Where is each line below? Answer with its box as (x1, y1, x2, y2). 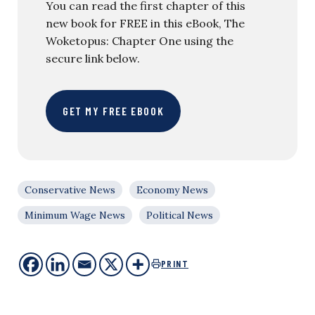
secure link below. (46, 51, 140, 65)
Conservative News (25, 183, 115, 196)
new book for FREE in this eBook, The (46, 15, 245, 30)
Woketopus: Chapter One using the (46, 33, 233, 48)
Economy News (136, 183, 208, 196)
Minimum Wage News (25, 208, 125, 221)
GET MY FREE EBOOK (63, 103, 165, 117)
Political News (146, 208, 213, 221)
